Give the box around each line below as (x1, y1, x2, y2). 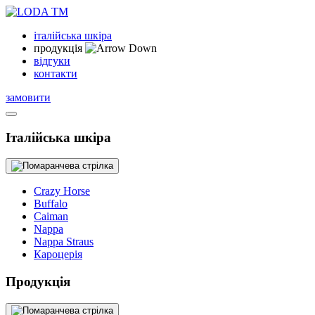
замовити (6, 91, 51, 103)
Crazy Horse (34, 185, 90, 198)
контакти (34, 67, 77, 79)
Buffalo (34, 198, 67, 210)
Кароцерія (34, 248, 82, 261)
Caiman (34, 210, 68, 223)
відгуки (34, 55, 70, 67)
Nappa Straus (34, 236, 94, 248)
